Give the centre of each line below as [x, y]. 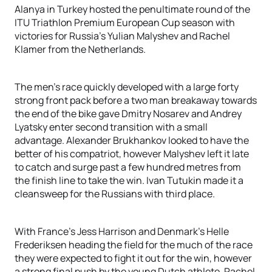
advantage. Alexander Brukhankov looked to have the [132, 140]
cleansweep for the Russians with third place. [115, 194]
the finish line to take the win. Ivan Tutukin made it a [129, 180]
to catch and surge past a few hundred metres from [128, 167]
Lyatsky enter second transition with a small [111, 127]
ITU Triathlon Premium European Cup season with [125, 22]
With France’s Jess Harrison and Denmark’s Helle [122, 231]
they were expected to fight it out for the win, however [133, 258]
